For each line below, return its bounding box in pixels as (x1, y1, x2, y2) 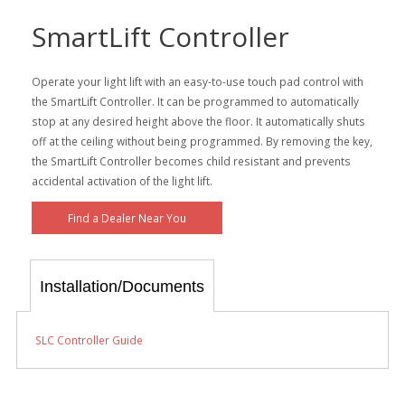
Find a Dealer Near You (67, 210, 186, 225)
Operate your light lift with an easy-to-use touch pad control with (31, 73, 363, 89)
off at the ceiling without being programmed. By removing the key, (31, 133, 372, 148)
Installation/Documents (40, 278, 205, 297)
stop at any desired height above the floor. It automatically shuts (31, 113, 365, 128)
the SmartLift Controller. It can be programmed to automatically (31, 93, 359, 108)
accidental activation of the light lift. (31, 173, 212, 188)
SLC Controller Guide (35, 333, 144, 348)
